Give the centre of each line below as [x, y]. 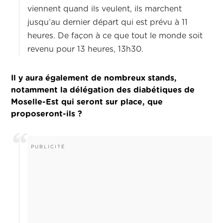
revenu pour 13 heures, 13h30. [86, 50]
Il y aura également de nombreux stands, [94, 78]
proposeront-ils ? [47, 114]
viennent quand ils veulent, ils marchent [105, 9]
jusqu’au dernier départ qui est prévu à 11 [108, 23]
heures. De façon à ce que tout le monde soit [115, 36]
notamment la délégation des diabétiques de [103, 90]
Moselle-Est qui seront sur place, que [87, 102]
